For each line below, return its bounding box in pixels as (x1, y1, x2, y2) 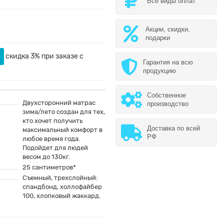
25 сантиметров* (22, 163, 76, 171)
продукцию (142, 67, 176, 74)
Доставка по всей (146, 124, 200, 132)
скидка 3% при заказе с (5, 51, 83, 60)
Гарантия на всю (142, 58, 193, 66)
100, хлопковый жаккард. (22, 192, 101, 199)
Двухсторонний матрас (22, 99, 96, 106)
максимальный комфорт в (22, 126, 103, 133)
